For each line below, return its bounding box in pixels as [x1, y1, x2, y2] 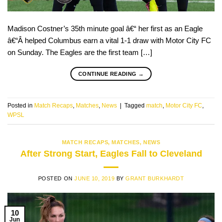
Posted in [7, 102, 34, 110]
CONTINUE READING [78, 70, 138, 77]
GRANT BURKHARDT [125, 175, 184, 182]
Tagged [124, 102, 146, 110]
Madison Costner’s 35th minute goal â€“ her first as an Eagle [7, 24, 203, 33]
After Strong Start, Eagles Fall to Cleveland [20, 148, 202, 159]
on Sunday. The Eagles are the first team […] [7, 48, 152, 56]
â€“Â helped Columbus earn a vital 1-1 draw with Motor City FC [7, 36, 211, 45]
